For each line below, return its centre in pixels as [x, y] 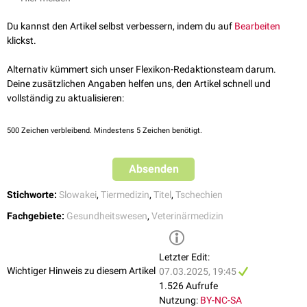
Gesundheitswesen [107, 216]
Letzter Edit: [184, 257]
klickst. [22, 41]
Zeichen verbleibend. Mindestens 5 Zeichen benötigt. [111, 131]
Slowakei [78, 195]
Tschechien [199, 195]
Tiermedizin [125, 195]
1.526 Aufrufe [188, 286]
